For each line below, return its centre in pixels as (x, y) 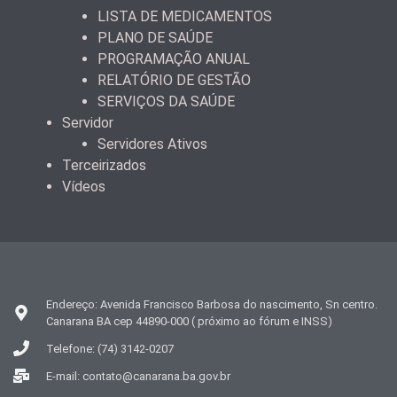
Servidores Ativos (152, 144)
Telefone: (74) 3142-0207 (109, 348)
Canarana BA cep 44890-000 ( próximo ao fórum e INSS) (189, 321)
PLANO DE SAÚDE (155, 37)
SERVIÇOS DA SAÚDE (166, 101)
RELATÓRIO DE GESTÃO (174, 80)
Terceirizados (104, 165)
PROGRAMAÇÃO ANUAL (174, 58)
